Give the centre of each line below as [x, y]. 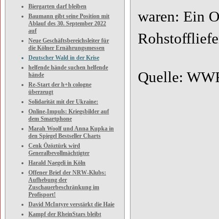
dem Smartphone [50, 119]
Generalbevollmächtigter [59, 153]
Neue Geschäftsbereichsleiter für [69, 41]
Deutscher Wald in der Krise [64, 58]
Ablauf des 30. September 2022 [67, 23]
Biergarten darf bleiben [57, 6]
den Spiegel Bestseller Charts [65, 136]
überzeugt [41, 92]
